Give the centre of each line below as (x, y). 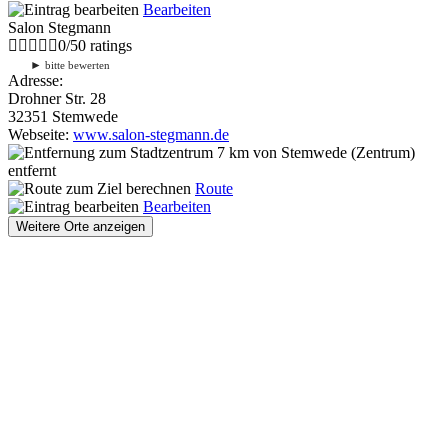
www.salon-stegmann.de (151, 134)
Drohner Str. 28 (57, 98)
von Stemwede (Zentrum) (332, 152)
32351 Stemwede (63, 116)
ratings (109, 45)
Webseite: (40, 134)
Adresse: (35, 80)
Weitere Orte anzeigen (80, 226)
